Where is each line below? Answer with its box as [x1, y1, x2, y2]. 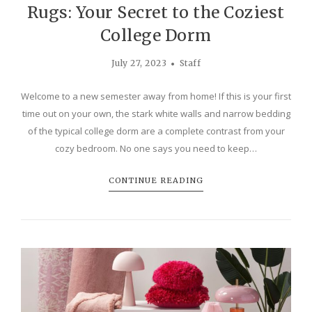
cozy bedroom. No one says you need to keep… [55, 141, 257, 155]
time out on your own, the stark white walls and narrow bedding [22, 107, 290, 120]
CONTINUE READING [109, 175, 203, 185]
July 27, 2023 [111, 57, 167, 68]
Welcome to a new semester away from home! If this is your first [21, 89, 291, 102]
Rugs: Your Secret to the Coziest [26, 1, 285, 22]
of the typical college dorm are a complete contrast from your [27, 124, 285, 137]
